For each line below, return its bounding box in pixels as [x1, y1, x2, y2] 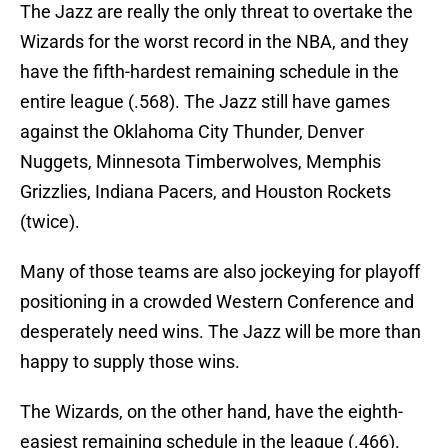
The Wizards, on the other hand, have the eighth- [20, 401, 403, 423]
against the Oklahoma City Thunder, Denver [20, 121, 364, 143]
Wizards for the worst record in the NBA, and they [20, 31, 409, 53]
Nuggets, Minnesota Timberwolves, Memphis [20, 151, 381, 173]
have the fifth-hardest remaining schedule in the [20, 61, 399, 83]
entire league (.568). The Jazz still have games [20, 91, 390, 113]
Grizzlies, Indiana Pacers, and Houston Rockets [20, 181, 391, 203]
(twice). [20, 211, 84, 233]
